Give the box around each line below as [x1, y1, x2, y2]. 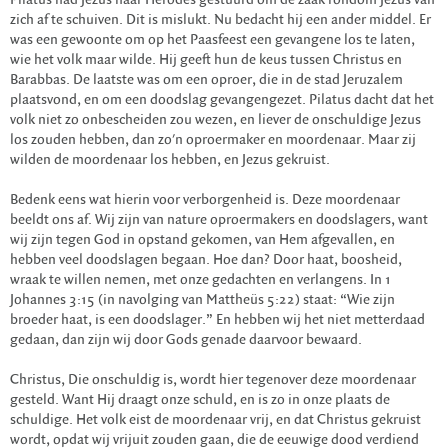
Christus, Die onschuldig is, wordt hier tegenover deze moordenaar [10, 371, 416, 389]
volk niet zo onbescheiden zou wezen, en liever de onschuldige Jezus [10, 111, 421, 129]
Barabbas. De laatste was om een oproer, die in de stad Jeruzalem [10, 71, 403, 89]
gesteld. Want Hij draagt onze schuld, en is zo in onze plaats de [10, 391, 390, 409]
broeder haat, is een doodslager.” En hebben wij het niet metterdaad [10, 311, 425, 329]
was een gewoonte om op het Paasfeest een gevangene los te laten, [10, 31, 415, 49]
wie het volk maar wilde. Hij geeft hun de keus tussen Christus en [10, 51, 402, 69]
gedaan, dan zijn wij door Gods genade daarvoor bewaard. [10, 331, 362, 349]
